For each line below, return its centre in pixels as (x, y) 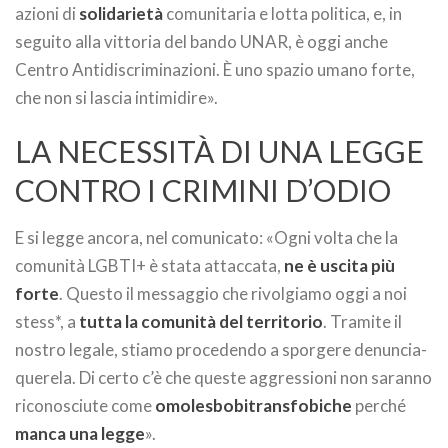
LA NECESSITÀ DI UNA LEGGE (219, 151)
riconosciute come (85, 405)
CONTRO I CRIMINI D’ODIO (203, 190)
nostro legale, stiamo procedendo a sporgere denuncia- (221, 349)
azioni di (47, 13)
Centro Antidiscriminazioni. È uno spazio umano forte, (215, 69)
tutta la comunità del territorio (201, 321)
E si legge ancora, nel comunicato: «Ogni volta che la (206, 237)
